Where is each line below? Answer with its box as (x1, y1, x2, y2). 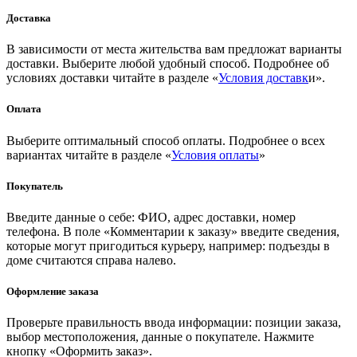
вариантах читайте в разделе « (6, 147, 171, 162)
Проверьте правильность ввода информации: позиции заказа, (6, 316, 341, 330)
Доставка (6, 11, 51, 24)
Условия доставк (218, 71, 308, 85)
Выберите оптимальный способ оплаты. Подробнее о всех (6, 133, 325, 147)
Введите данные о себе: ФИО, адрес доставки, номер (6, 210, 296, 224)
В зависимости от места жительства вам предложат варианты (6, 42, 342, 57)
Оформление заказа (6, 285, 99, 298)
